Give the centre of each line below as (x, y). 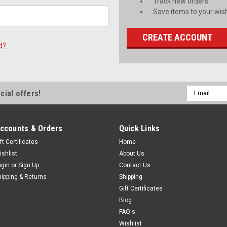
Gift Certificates (141, 188)
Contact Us (135, 165)
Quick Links (139, 128)
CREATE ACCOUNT (178, 37)
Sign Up (29, 165)
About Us (131, 153)
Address (200, 101)
